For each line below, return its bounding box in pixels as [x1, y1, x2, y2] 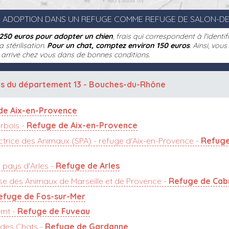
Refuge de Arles [55, 161, 120, 171]
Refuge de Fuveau [17, 206, 90, 217]
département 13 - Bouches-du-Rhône [18, 79, 166, 90]
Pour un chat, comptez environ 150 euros [47, 41, 190, 51]
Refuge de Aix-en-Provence [26, 120, 138, 131]
